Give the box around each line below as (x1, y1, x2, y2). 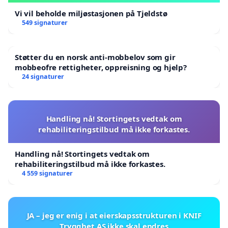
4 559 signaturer (21, 168, 73, 178)
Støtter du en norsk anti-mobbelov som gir (15, 51, 176, 62)
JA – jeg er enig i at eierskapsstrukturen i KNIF (26, 210, 202, 220)
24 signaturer (21, 72, 64, 81)
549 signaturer (21, 18, 68, 27)
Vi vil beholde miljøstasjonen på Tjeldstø (15, 8, 167, 18)
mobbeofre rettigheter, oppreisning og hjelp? (15, 62, 187, 72)
